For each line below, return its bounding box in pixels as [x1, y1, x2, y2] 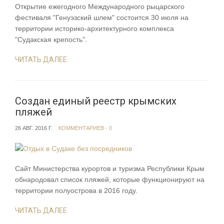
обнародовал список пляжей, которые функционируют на [15, 175, 204, 183]
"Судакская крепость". [15, 35, 87, 44]
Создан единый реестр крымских [15, 95, 176, 107]
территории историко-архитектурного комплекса [15, 24, 174, 33]
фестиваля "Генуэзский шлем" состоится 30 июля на [15, 13, 188, 22]
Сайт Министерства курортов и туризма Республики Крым [15, 164, 204, 172]
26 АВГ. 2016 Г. [15, 125, 52, 131]
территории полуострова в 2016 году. [15, 186, 137, 194]
